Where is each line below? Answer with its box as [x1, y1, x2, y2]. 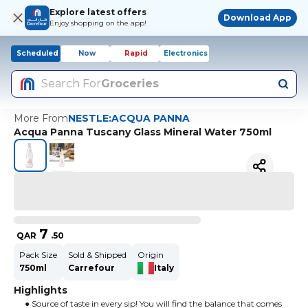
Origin [137, 250, 164, 260]
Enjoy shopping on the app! [49, 19, 146, 27]
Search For [41, 77, 101, 90]
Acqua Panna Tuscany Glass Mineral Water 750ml [14, 126, 272, 138]
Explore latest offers [49, 7, 146, 17]
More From [14, 112, 68, 124]
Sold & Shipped [68, 250, 126, 260]
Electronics [164, 49, 208, 58]
